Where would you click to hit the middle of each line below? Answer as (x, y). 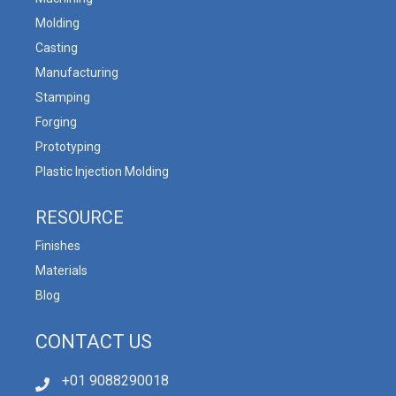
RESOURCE (80, 217)
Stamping (63, 97)
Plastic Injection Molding (102, 171)
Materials (61, 270)
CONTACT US (94, 341)
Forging (56, 122)
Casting (57, 47)
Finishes (58, 245)
